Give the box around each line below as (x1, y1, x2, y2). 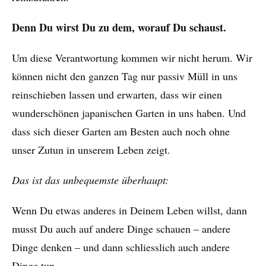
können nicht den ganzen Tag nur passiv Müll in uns (12, 69, 237, 84)
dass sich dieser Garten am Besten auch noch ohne (12, 124, 230, 139)
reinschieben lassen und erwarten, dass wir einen (12, 87, 222, 102)
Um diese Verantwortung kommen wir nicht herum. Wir (12, 50, 252, 65)
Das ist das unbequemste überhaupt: (12, 173, 169, 188)
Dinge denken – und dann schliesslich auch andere (12, 240, 230, 255)
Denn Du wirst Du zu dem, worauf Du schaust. (12, 20, 226, 36)
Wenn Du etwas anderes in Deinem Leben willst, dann (12, 203, 247, 218)
